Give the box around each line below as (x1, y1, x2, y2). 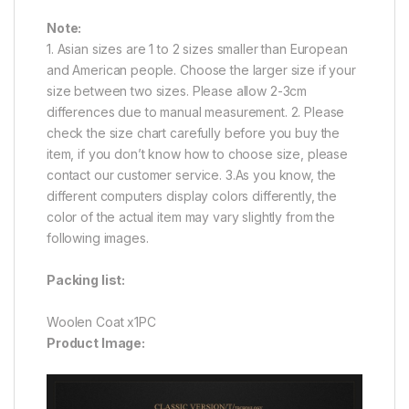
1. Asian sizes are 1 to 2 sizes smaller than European (47, 40, 348, 57)
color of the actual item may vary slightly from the (47, 208, 335, 225)
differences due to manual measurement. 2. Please (47, 103, 345, 120)
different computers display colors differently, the (47, 187, 337, 204)
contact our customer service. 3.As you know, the (47, 166, 337, 183)
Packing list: (47, 271, 126, 288)
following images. (47, 229, 149, 246)
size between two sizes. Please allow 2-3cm (47, 82, 308, 99)
